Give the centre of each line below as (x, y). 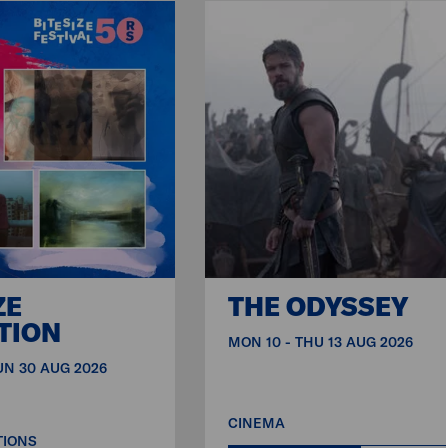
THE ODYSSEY (318, 306)
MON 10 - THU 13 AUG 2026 (321, 341)
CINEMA (257, 422)
